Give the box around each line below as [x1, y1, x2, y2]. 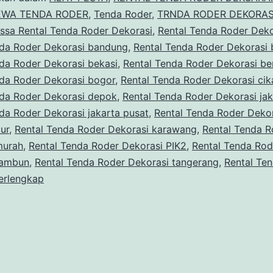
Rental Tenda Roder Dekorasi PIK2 [29, 140, 186, 152]
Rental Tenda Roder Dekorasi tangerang [35, 156, 219, 169]
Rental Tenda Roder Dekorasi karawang [15, 123, 197, 136]
